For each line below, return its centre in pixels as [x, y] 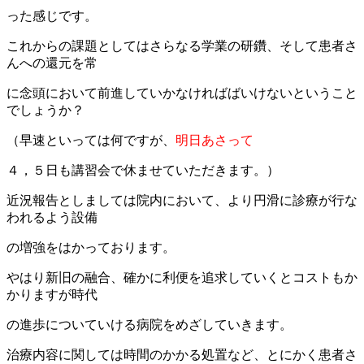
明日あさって [214, 140]
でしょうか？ [45, 110]
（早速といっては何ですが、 [91, 140]
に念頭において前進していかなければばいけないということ [182, 93]
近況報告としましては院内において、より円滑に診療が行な [182, 200]
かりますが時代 [52, 294]
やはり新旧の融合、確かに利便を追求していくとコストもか [182, 277]
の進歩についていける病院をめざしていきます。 [149, 324]
